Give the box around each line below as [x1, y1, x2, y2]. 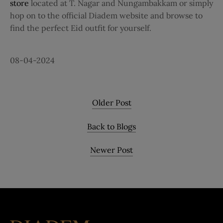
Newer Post [90, 145, 133, 155]
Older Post [92, 98, 131, 108]
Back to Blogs [87, 121, 136, 131]
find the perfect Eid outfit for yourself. [10, 23, 153, 33]
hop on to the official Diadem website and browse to [10, 10, 203, 21]
